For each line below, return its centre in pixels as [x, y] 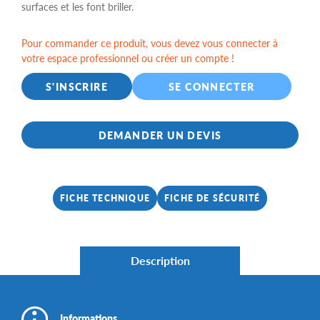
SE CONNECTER [212, 86]
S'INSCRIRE [77, 86]
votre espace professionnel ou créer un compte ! [128, 58]
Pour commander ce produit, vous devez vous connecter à [150, 43]
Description [160, 260]
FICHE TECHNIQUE [105, 198]
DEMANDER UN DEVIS [160, 135]
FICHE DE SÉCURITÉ [212, 198]
